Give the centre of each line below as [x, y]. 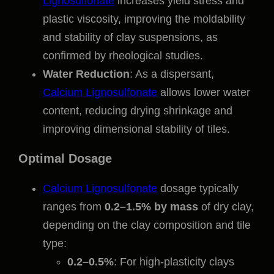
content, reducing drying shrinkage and [138, 111]
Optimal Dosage [65, 159]
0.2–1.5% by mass [151, 207]
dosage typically [198, 189]
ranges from [74, 207]
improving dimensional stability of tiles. [136, 129]
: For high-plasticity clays [174, 262]
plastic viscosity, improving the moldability [144, 19]
